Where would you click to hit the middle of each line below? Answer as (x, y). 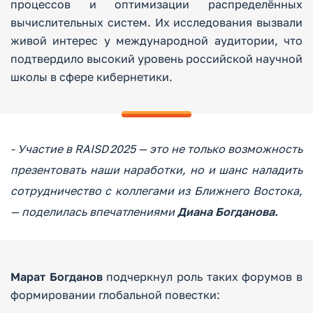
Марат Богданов (59, 277)
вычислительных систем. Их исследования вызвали (156, 22)
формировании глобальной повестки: (115, 295)
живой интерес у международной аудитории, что (156, 41)
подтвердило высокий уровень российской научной (156, 59)
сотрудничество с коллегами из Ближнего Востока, (156, 191)
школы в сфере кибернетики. (92, 77)
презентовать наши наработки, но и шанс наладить (156, 170)
